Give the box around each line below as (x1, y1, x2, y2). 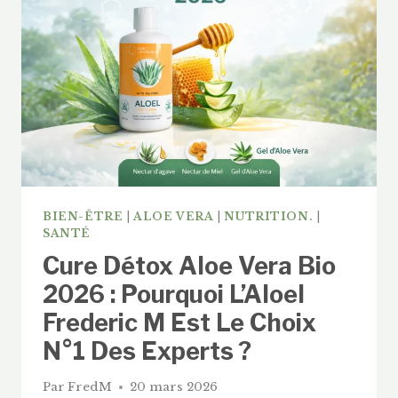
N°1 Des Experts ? (43, 336, 251, 366)
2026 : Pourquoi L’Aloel (43, 279, 305, 309)
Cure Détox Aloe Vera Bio (43, 251, 336, 281)
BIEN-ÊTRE (43, 209, 123, 223)
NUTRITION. (224, 209, 314, 223)
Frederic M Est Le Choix (43, 307, 316, 338)
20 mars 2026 (130, 379, 219, 395)
